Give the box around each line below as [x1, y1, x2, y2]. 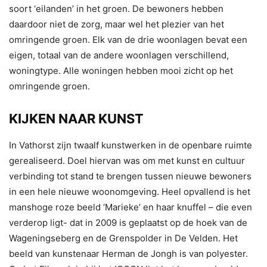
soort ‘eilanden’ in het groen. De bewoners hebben [9, 2, 223, 14]
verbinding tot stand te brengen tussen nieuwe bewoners [9, 170, 252, 182]
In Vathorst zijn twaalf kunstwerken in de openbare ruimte [9, 139, 252, 151]
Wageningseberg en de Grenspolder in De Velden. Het [9, 232, 238, 244]
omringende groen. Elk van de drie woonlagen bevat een [9, 33, 247, 45]
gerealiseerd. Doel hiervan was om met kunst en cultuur [9, 154, 245, 166]
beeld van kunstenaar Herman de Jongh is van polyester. [9, 247, 248, 259]
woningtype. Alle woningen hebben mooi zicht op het [9, 64, 233, 76]
